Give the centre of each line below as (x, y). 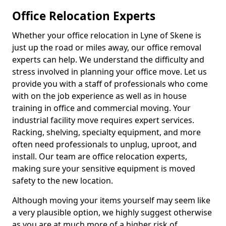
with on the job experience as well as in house (99, 96)
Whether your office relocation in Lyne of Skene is (107, 35)
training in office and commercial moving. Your (101, 108)
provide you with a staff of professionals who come (110, 84)
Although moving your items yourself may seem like (111, 200)
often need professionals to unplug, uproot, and (104, 144)
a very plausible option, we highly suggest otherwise (112, 212)
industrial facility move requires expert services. (103, 120)
